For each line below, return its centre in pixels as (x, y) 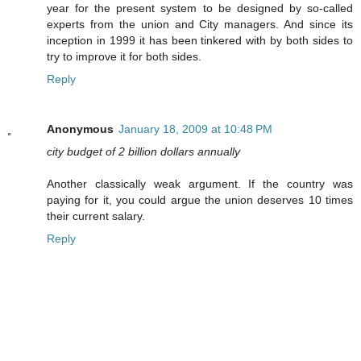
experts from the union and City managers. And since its (200, 25)
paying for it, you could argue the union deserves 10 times (200, 200)
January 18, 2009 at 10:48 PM (195, 129)
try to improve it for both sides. (124, 57)
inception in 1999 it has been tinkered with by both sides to (200, 41)
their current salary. (96, 216)
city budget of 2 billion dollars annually (143, 152)
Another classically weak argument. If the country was (200, 184)
